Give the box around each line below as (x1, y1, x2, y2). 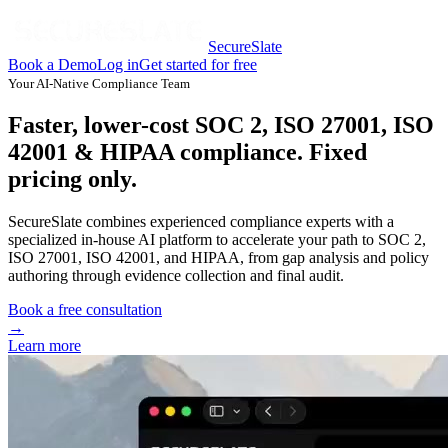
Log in (97, 56, 139, 73)
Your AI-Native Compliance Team (8, 76, 190, 91)
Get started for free (139, 56, 257, 73)
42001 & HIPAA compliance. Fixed (8, 138, 367, 165)
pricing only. (8, 165, 137, 192)
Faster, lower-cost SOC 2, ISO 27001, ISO (8, 111, 434, 138)
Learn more (8, 336, 81, 354)
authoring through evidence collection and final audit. (8, 266, 344, 284)
